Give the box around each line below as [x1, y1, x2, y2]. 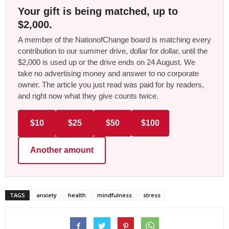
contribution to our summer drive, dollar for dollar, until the [18, 46, 208, 55]
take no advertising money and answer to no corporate [18, 68, 199, 78]
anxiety [36, 191, 57, 199]
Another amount [30, 145, 94, 154]
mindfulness [97, 191, 132, 199]
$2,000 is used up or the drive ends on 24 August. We [18, 57, 195, 66]
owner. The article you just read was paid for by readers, [18, 80, 204, 89]
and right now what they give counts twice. [18, 91, 158, 100]
